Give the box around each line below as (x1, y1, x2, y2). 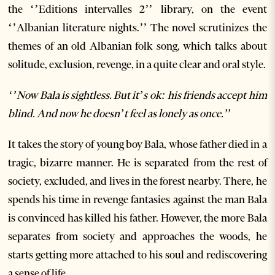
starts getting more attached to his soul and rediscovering (8, 248, 267, 261)
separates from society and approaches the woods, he (8, 230, 267, 243)
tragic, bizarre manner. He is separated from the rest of (8, 156, 267, 169)
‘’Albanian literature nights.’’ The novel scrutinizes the (8, 21, 267, 34)
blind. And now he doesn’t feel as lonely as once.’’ (8, 107, 231, 120)
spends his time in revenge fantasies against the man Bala (8, 193, 267, 206)
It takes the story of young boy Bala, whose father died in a (8, 137, 267, 151)
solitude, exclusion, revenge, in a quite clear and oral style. (8, 58, 266, 71)
